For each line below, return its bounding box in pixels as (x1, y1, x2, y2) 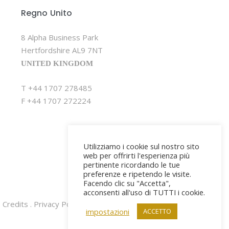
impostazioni (86, 206, 129, 217)
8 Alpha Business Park (21, 32, 98, 42)
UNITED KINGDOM (21, 59, 93, 67)
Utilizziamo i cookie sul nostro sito (83, 141, 199, 151)
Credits (3, 199, 28, 209)
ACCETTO (143, 207, 171, 216)
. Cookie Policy (82, 199, 133, 209)
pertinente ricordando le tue (83, 159, 180, 170)
